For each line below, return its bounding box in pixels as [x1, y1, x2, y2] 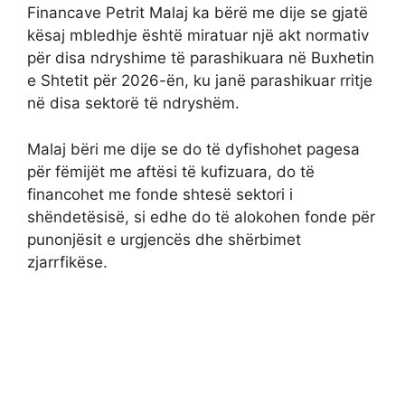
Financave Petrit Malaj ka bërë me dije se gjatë [27, 4, 368, 23]
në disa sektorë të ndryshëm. [27, 94, 240, 113]
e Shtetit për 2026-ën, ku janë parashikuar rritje [27, 71, 372, 90]
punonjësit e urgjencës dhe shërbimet [27, 230, 301, 249]
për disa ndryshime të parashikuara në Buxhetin [27, 49, 374, 68]
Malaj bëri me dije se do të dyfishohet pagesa [27, 139, 360, 158]
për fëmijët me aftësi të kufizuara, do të [27, 162, 315, 181]
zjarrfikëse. [27, 252, 108, 271]
